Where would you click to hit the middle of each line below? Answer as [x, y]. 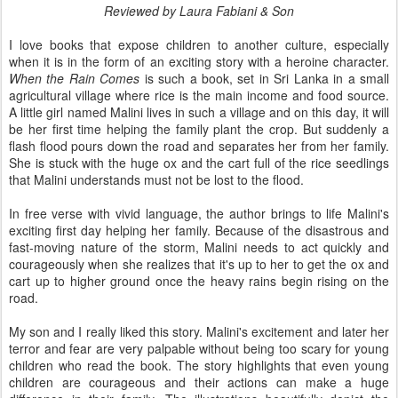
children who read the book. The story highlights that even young [199, 366]
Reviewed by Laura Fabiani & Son [199, 11]
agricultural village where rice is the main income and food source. [199, 96]
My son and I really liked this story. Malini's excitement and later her [199, 332]
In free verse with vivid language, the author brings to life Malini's [199, 214]
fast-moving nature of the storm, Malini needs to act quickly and [199, 247]
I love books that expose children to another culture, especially [199, 45]
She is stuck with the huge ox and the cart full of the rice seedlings [199, 163]
